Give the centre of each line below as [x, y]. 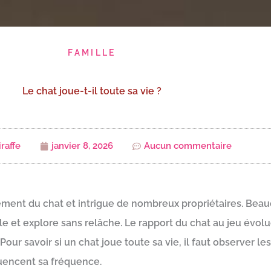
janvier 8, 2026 [82, 146]
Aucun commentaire [188, 146]
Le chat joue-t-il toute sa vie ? [92, 91]
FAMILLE [92, 53]
